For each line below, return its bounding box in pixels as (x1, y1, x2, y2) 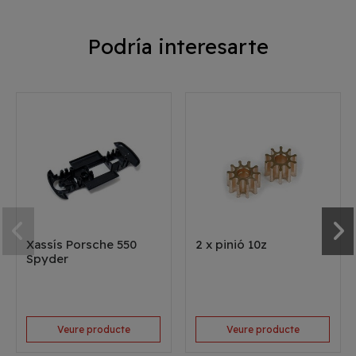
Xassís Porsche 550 (26, 237, 137, 253)
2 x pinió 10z (195, 237, 268, 253)
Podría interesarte (87, 33, 269, 60)
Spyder (26, 251, 69, 267)
